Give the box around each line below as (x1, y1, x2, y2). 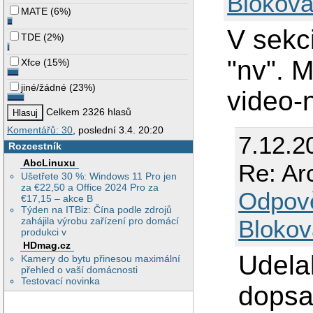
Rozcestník (8, 140, 61, 152)
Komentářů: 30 (7, 124, 73, 136)
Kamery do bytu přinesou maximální (21, 253, 181, 264)
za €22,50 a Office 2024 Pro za (21, 182, 159, 194)
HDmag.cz (23, 240, 71, 252)
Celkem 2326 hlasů (43, 106, 132, 118)
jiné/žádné (21, 82, 67, 94)
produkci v (21, 226, 67, 238)
